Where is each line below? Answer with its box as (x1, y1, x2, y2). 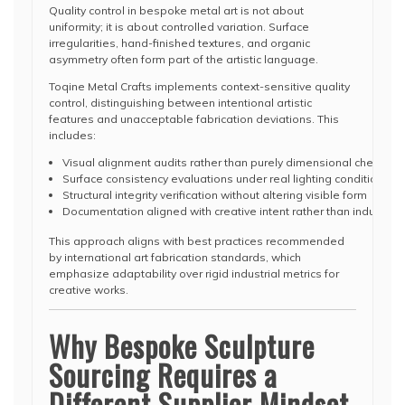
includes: (49, 128, 96, 142)
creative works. (49, 283, 128, 297)
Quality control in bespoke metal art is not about (49, 4, 304, 17)
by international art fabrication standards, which (49, 250, 301, 264)
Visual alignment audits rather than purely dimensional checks (62, 155, 391, 169)
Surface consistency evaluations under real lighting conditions (62, 172, 390, 185)
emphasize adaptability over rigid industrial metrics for (49, 267, 339, 280)
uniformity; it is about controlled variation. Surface (49, 20, 309, 33)
